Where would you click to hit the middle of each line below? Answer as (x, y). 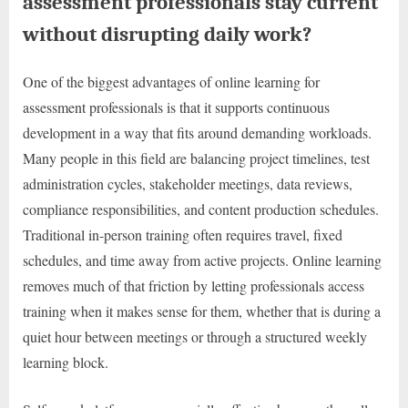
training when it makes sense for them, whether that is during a (202, 311)
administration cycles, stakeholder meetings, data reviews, (188, 183)
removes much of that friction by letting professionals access (194, 285)
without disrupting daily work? (167, 34)
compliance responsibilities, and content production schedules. (201, 209)
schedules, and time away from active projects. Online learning (202, 260)
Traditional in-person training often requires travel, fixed (183, 234)
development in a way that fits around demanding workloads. (197, 132)
